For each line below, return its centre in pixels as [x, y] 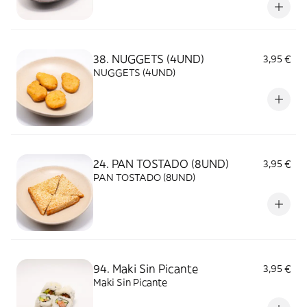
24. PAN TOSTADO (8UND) [161, 164]
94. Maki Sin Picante [146, 269]
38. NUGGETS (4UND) [149, 59]
